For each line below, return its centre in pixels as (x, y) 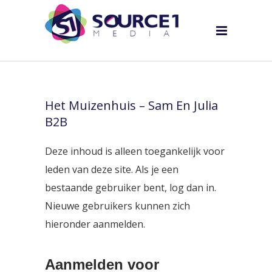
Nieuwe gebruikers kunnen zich (117, 206)
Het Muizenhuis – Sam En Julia (131, 105)
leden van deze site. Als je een (112, 169)
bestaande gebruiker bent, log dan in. (131, 188)
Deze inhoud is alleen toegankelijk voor (135, 151)
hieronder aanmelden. (95, 224)
